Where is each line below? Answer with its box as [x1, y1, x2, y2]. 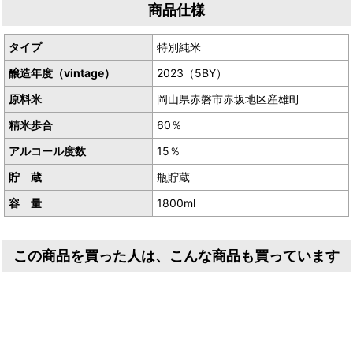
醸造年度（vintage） [9, 65, 115, 80]
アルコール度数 [9, 143, 86, 158]
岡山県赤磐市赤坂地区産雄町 [157, 91, 300, 106]
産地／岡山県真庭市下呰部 [8, 5, 140, 19]
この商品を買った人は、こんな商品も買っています [13, 247, 340, 264]
